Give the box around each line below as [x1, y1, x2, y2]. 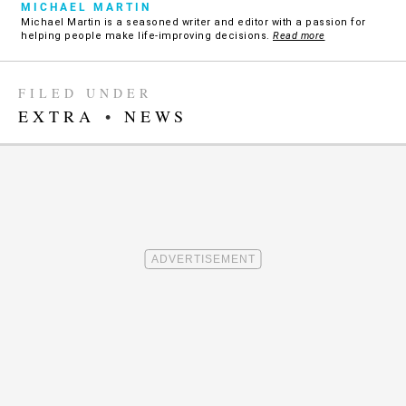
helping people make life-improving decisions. [21, 29, 273, 42]
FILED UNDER [18, 83, 152, 101]
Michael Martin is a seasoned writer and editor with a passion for [21, 15, 366, 28]
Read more [273, 29, 325, 42]
